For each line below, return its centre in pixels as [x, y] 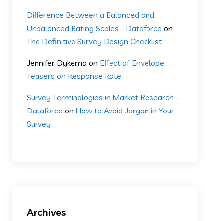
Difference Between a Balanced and [91, 15]
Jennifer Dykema [57, 62]
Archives [47, 212]
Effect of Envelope [132, 62]
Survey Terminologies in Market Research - [103, 97]
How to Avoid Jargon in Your [125, 110]
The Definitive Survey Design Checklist [94, 41]
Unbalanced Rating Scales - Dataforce [94, 28]
